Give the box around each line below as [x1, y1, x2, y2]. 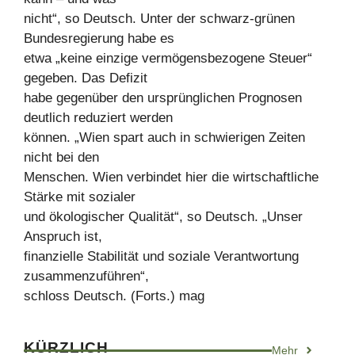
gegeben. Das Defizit [24, 70, 147, 86]
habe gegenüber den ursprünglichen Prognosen [24, 90, 302, 105]
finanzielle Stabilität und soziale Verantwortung [24, 248, 299, 264]
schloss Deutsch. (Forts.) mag [24, 288, 204, 303]
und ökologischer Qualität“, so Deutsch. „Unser [24, 208, 303, 224]
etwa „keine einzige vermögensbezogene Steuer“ [24, 50, 312, 66]
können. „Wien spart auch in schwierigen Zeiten [24, 129, 305, 145]
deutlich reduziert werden [24, 109, 173, 125]
